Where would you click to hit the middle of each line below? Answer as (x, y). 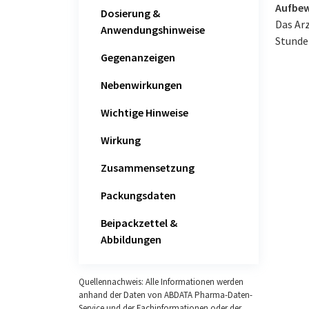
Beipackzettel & (139, 222)
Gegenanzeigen (138, 57)
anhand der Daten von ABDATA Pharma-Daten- (166, 295)
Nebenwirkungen (141, 84)
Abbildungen (131, 239)
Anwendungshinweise (153, 29)
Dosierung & (130, 13)
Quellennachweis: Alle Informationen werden (161, 281)
